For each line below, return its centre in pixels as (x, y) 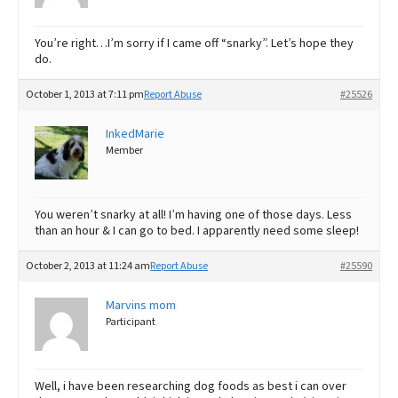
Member (124, 150)
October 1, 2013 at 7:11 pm (85, 94)
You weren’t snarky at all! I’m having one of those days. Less (193, 215)
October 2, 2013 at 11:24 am (88, 266)
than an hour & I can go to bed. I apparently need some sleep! (197, 231)
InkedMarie (135, 134)
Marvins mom (141, 305)
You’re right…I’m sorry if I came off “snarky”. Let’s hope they (194, 43)
